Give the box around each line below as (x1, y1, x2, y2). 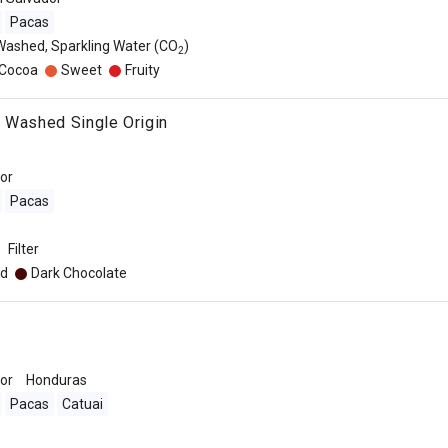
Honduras (25, 372, 87, 388)
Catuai (61, 396, 103, 412)
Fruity (124, 62, 160, 78)
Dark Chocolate (30, 265, 127, 281)
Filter (7, 241, 39, 257)
